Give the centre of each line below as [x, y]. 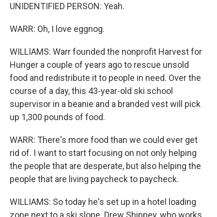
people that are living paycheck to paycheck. [94, 179]
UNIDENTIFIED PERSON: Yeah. [67, 6]
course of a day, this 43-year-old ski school [91, 91]
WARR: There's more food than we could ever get [104, 140]
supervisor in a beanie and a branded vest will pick [105, 104]
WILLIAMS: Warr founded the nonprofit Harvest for [106, 52]
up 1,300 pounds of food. [57, 117]
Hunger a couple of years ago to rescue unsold [99, 65]
